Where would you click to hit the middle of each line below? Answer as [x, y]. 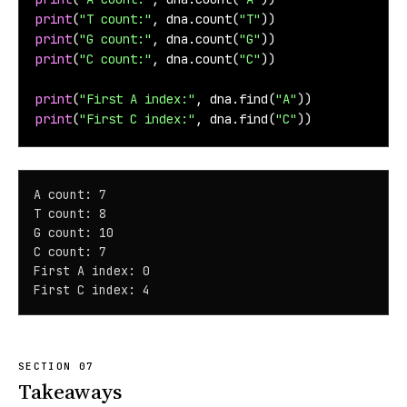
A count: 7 [70, 195]
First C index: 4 [92, 290]
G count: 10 [74, 233]
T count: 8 [70, 214]
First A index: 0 [92, 271]
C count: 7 [70, 252]
